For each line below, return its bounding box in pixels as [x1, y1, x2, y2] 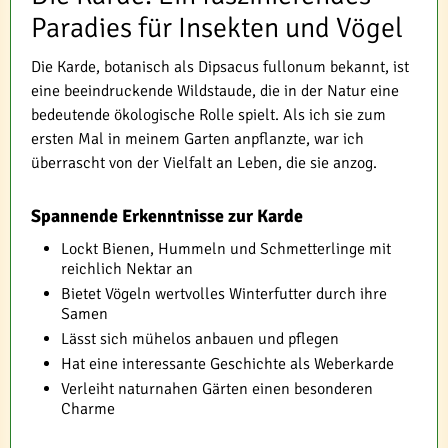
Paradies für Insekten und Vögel [31, 11, 403, 45]
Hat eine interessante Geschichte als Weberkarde [61, 354, 394, 374]
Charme [61, 399, 115, 419]
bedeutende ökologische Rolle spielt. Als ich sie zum [31, 105, 386, 125]
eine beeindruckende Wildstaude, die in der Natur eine [31, 81, 399, 101]
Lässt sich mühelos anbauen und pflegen [61, 329, 339, 349]
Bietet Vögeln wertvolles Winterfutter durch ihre [61, 284, 387, 304]
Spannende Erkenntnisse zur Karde [31, 205, 303, 227]
